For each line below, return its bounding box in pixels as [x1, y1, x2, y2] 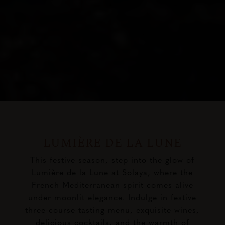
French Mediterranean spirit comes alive [31, 178, 193, 190]
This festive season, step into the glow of [30, 153, 195, 165]
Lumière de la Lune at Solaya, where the [32, 166, 193, 177]
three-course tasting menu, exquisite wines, [25, 203, 200, 215]
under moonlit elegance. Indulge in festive [28, 191, 197, 202]
